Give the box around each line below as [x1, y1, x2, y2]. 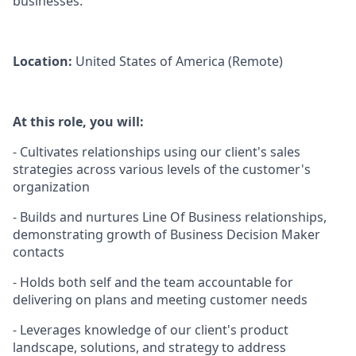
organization [13, 178, 90, 195]
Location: [13, 52, 75, 70]
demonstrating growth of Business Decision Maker [13, 226, 320, 243]
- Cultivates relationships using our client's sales [13, 143, 300, 161]
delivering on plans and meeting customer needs [13, 291, 308, 308]
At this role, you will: [13, 113, 144, 130]
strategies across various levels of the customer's [13, 161, 311, 178]
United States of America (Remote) [75, 52, 283, 70]
